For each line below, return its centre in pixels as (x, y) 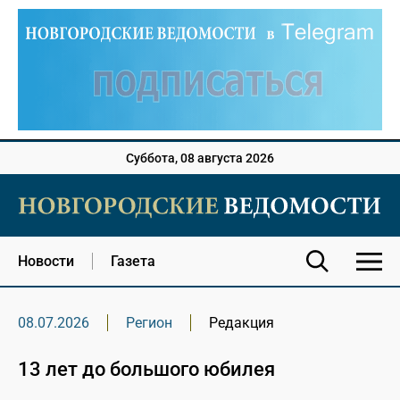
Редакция (242, 323)
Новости (46, 262)
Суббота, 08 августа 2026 (200, 158)
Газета (133, 262)
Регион (149, 323)
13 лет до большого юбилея (146, 370)
